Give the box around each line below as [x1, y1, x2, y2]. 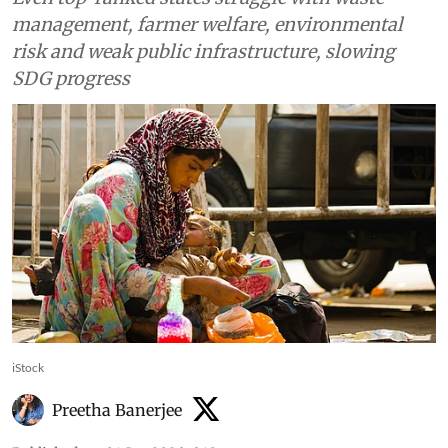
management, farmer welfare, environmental [12, 13, 403, 36]
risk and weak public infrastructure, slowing [12, 40, 395, 63]
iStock [12, 359, 44, 375]
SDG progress [12, 67, 130, 90]
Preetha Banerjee [52, 399, 182, 420]
